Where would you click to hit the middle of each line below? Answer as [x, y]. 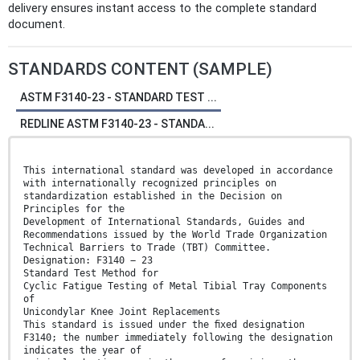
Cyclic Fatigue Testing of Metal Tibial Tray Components [175, 286]
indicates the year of [82, 350]
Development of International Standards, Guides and [164, 221]
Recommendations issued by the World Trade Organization [175, 234]
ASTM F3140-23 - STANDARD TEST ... [119, 97]
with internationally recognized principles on [150, 183]
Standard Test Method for [91, 273]
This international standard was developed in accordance [178, 170]
